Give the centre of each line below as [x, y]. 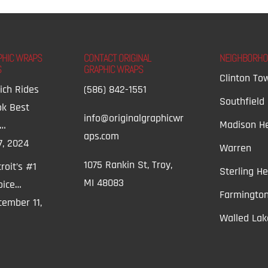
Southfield [242, 101]
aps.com [102, 136]
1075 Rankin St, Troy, [128, 165]
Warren [235, 148]
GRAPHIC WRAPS [114, 69]
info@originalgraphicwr [134, 118]
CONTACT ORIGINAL [118, 57]
